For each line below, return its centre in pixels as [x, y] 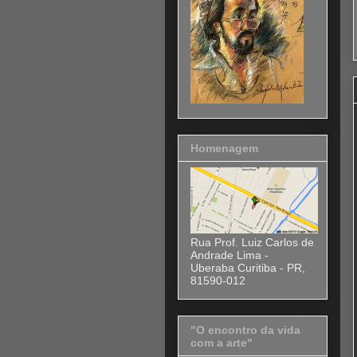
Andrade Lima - [229, 255]
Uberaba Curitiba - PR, [248, 268]
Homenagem [224, 149]
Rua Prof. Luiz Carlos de [252, 243]
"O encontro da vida [245, 330]
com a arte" [222, 342]
